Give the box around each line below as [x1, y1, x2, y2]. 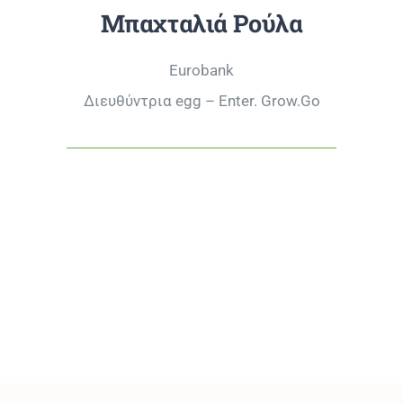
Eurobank [169, 61, 234, 79]
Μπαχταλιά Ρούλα [100, 7, 303, 39]
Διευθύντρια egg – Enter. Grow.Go [83, 92, 320, 110]
